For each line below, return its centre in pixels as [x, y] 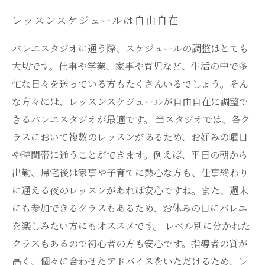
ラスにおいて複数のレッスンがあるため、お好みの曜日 [130, 137]
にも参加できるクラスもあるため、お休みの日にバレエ [130, 208]
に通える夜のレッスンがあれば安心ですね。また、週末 [130, 190]
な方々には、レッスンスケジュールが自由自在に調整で [130, 101]
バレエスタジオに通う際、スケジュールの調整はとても [130, 48]
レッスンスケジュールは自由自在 [96, 21]
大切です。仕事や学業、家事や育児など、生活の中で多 [130, 66]
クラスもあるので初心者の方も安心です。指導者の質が [130, 243]
